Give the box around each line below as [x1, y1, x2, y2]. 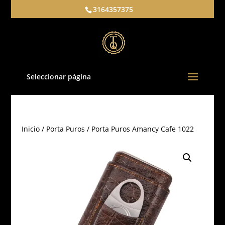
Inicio [21, 124, 40, 134]
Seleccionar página [26, 72, 91, 81]
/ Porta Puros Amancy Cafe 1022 [84, 124, 194, 134]
